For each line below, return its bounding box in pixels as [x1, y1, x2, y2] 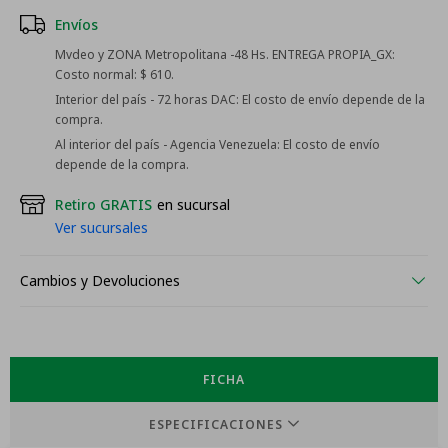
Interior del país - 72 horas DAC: [55, 91, 239, 108]
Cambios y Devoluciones [20, 271, 180, 290]
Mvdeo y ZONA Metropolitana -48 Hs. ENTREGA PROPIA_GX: [55, 46, 395, 63]
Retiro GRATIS [55, 195, 152, 214]
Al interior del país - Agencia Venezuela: [55, 136, 280, 153]
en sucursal [157, 195, 230, 214]
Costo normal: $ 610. [55, 66, 174, 83]
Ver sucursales [55, 218, 148, 237]
